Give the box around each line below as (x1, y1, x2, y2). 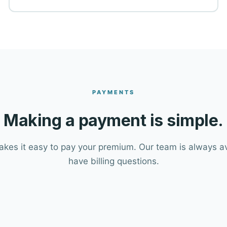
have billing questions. (68, 156, 159, 166)
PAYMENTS (92, 88, 135, 96)
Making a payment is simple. (4, 110, 223, 130)
